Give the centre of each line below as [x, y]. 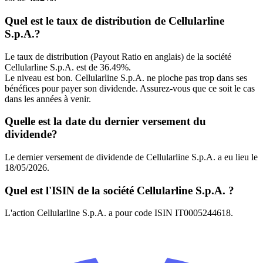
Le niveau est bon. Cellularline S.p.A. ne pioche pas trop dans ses [126, 77]
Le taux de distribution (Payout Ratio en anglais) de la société [118, 56]
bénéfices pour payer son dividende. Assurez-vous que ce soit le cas [130, 88]
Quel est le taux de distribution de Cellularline [114, 21]
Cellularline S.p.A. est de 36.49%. [68, 67]
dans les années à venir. [48, 99]
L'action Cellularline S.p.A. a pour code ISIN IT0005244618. [119, 213]
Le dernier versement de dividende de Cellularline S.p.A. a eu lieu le [131, 157]
